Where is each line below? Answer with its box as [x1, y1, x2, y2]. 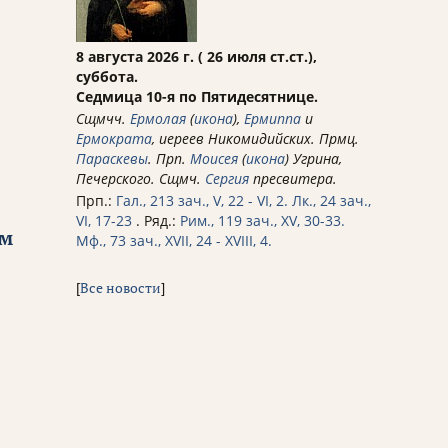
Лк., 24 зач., [292, 191, 371, 211]
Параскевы [76, 149, 148, 169]
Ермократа [76, 129, 152, 149]
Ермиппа [244, 109, 301, 129]
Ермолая [130, 109, 186, 129]
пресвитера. [249, 169, 337, 189]
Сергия [205, 169, 249, 189]
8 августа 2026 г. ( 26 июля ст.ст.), [76, 47, 317, 67]
